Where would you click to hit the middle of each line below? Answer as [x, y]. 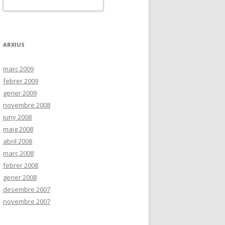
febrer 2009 [21, 81]
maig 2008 [18, 129]
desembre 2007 [27, 189]
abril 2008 [18, 141]
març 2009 [18, 69]
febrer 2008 [21, 165]
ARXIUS [14, 44]
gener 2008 [20, 177]
